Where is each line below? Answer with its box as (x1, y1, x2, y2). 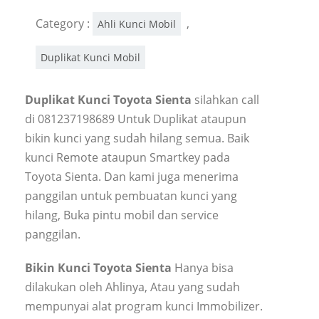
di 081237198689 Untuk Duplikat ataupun (25, 110, 246, 127)
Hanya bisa (172, 259, 234, 276)
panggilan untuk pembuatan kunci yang (25, 187, 237, 204)
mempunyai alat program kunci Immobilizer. (25, 298, 263, 314)
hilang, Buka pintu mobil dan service (25, 206, 219, 223)
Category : (36, 15, 93, 31)
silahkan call (194, 91, 259, 108)
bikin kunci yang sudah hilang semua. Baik (25, 130, 249, 146)
